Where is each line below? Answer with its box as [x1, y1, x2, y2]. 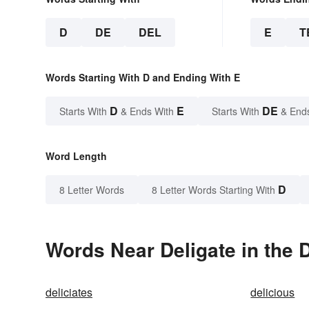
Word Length [46, 149, 107, 163]
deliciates [46, 284, 92, 301]
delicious [250, 284, 295, 301]
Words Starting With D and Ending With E [46, 70, 240, 85]
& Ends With [118, 104, 177, 119]
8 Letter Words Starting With [152, 183, 275, 197]
